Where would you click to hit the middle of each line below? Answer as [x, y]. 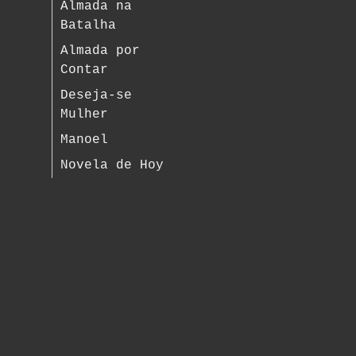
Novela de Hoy [112, 165]
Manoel [85, 140]
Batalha [89, 25]
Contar [85, 70]
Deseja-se [97, 95]
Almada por [101, 51]
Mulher [85, 114]
